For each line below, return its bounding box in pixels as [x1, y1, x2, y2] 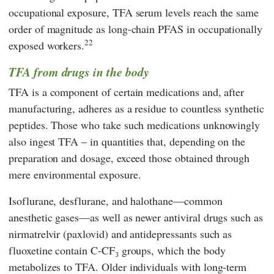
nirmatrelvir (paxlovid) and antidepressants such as [9, 226, 232, 241]
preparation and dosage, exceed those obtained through [9, 150, 250, 165]
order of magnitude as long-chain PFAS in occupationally [9, 21, 263, 37]
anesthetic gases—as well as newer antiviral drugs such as [9, 209, 263, 224]
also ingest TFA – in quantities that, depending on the [9, 133, 246, 149]
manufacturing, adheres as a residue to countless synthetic [9, 100, 264, 116]
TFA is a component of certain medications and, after [9, 84, 245, 99]
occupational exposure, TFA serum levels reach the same [9, 5, 259, 20]
